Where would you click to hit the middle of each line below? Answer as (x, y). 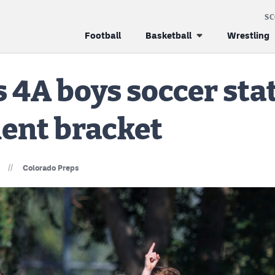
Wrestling (248, 35)
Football (103, 35)
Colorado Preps (51, 168)
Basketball (168, 35)
